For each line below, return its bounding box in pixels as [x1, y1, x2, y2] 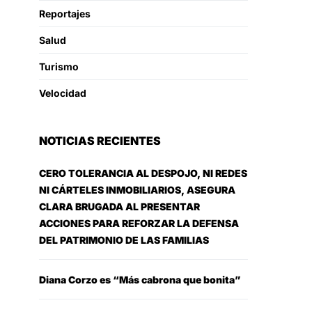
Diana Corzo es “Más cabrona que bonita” [39, 274, 241, 286]
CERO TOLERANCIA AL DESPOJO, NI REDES [39, 167, 247, 179]
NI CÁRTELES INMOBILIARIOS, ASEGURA [39, 184, 235, 196]
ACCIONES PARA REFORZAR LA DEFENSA [39, 217, 239, 229]
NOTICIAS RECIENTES [39, 134, 161, 148]
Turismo [39, 61, 79, 72]
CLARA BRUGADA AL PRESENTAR [39, 201, 200, 212]
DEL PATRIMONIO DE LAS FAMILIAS [39, 234, 209, 246]
